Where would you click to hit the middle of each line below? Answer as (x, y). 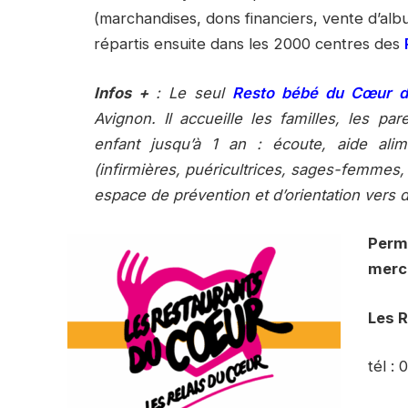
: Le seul (194, 92)
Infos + (125, 92)
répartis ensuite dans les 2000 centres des (249, 44)
